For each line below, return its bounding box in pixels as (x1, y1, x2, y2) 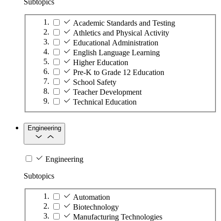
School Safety (73, 78, 116, 87)
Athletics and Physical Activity (73, 29, 169, 37)
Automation (73, 193, 110, 202)
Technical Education (73, 98, 137, 107)
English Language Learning (73, 48, 160, 57)
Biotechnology (73, 203, 119, 212)
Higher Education (73, 58, 128, 67)
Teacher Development (73, 88, 142, 97)
